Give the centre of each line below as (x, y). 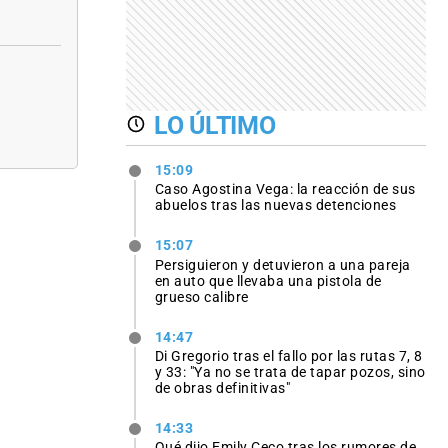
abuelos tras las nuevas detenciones (275, 205)
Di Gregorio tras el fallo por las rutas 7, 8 (288, 355)
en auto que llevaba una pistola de (268, 280)
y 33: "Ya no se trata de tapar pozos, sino (290, 371)
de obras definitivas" (222, 387)
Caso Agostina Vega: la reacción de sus (285, 189)
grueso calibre (201, 296)
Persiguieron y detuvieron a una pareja (282, 264)
